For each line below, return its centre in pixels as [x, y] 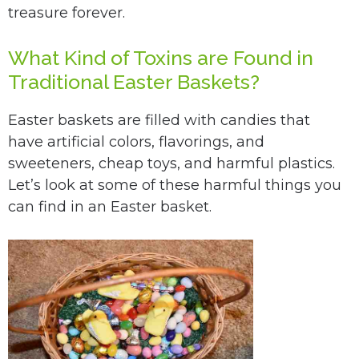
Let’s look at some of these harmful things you [175, 185]
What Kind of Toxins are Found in [161, 58]
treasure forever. [67, 13]
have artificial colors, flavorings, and [136, 142]
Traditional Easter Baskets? [134, 82]
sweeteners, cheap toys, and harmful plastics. [171, 163]
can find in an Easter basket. [110, 207]
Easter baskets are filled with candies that [159, 120]
